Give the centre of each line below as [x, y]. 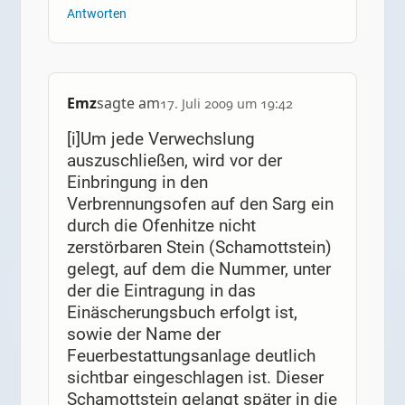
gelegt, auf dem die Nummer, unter [198, 269]
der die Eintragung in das [161, 291]
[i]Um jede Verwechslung [160, 139]
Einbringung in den [137, 183]
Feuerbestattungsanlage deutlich [191, 356]
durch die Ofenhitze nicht [161, 226]
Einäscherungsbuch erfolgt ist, [182, 313]
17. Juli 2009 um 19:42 [226, 104]
